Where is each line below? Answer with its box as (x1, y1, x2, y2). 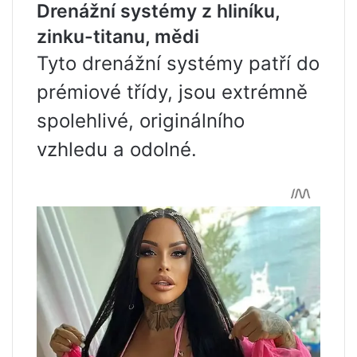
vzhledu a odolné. (37, 138, 197, 162)
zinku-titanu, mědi (37, 25, 199, 49)
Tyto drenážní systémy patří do (37, 52, 320, 76)
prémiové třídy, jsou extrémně (37, 80, 308, 104)
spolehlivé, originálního (37, 109, 245, 133)
